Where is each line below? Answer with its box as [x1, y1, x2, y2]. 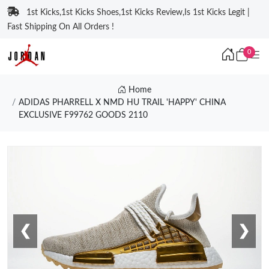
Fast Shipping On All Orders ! [7, 23, 114, 31]
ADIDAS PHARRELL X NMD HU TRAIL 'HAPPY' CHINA [18, 98, 226, 107]
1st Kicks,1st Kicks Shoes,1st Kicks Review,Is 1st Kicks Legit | [26, 8, 250, 17]
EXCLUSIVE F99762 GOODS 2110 [18, 111, 148, 119]
